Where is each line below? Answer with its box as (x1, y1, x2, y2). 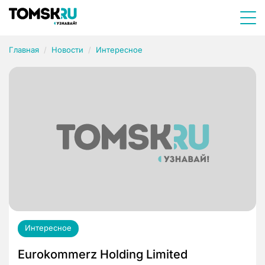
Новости (51, 45, 83, 54)
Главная (9, 45, 39, 54)
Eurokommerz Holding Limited (18, 247, 188, 262)
